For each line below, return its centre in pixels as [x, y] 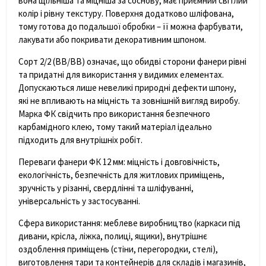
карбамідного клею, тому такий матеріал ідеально [115, 126]
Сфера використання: [60, 223]
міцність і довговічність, [172, 161]
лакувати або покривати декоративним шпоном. [112, 39]
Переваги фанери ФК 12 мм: [72, 161]
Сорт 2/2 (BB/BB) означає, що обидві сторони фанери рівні [132, 61]
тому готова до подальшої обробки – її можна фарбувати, [131, 26]
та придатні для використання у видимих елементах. [121, 74]
